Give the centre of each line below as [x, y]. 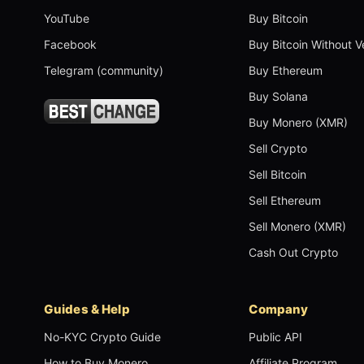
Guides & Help [87, 310]
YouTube [66, 19]
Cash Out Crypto [294, 253]
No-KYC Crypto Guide [102, 337]
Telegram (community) [103, 71]
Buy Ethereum [286, 71]
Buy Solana [279, 97]
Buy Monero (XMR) [299, 123]
